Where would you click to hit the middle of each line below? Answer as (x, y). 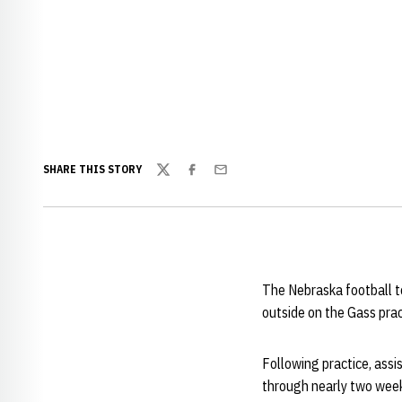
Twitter (177, 179)
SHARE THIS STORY (92, 169)
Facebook (212, 179)
